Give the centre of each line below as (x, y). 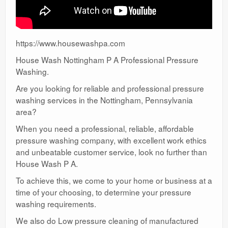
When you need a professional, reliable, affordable (105, 128)
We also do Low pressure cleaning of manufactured (107, 220)
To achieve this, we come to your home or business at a (114, 180)
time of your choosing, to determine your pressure (104, 192)
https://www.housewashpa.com (70, 42)
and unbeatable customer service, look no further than (111, 151)
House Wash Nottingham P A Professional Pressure (107, 59)
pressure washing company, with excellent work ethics (111, 140)
